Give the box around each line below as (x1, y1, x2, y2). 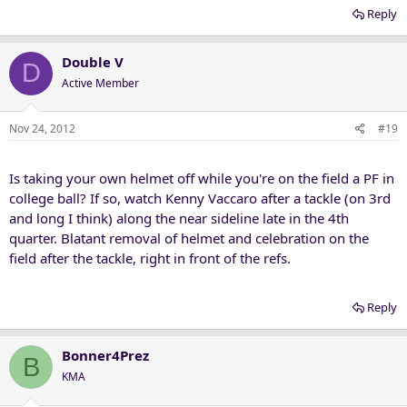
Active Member (62, 74, 139, 91)
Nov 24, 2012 (9, 121, 75, 136)
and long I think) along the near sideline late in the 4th (9, 209, 349, 227)
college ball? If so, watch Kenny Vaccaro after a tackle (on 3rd (9, 189, 391, 207)
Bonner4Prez (62, 346, 149, 364)
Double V (62, 52, 124, 71)
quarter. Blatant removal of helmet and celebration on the (9, 229, 369, 247)
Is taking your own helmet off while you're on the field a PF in (9, 169, 394, 187)
